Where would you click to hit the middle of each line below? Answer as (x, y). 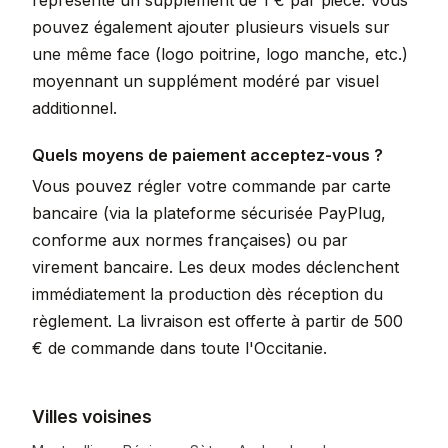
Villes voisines (92, 416)
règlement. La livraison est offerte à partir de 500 (217, 321)
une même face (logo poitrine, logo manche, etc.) (220, 54)
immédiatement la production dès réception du (207, 294)
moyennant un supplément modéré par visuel (205, 81)
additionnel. (74, 108)
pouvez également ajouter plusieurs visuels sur (211, 27)
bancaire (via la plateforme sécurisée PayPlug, (209, 213)
